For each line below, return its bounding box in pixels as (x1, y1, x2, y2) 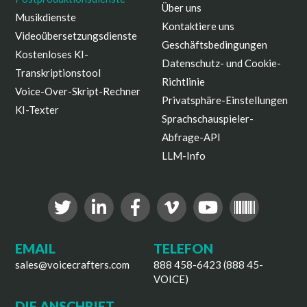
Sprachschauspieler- (162, 112, 254, 125)
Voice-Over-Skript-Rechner (15, 85, 141, 98)
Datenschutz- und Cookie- (162, 56, 281, 69)
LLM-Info (162, 149, 206, 162)
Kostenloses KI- (15, 48, 89, 61)
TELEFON (153, 240, 213, 256)
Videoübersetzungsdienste (15, 29, 138, 42)
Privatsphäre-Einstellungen (162, 93, 288, 106)
